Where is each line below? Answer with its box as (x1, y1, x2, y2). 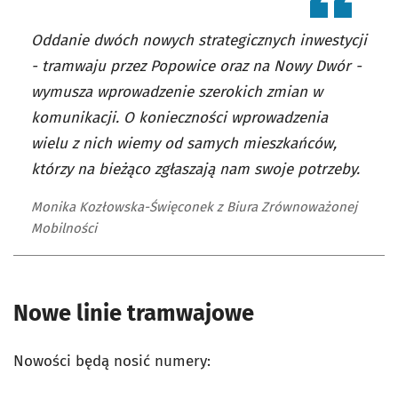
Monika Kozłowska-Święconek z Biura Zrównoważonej (31, 198, 357, 215)
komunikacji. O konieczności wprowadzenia (31, 107, 328, 127)
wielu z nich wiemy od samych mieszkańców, (31, 133, 337, 153)
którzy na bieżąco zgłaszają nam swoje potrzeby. (31, 159, 360, 179)
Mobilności (31, 219, 97, 236)
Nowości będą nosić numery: (13, 351, 211, 370)
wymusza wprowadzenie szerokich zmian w (31, 82, 322, 101)
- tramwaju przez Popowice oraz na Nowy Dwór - (31, 56, 362, 76)
